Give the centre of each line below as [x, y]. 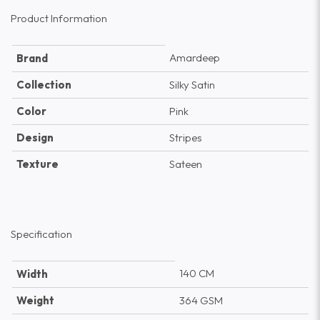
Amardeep [194, 58]
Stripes [185, 138]
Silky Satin [192, 85]
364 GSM [201, 301]
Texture [37, 164]
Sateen [185, 164]
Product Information [59, 18]
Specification [41, 234]
